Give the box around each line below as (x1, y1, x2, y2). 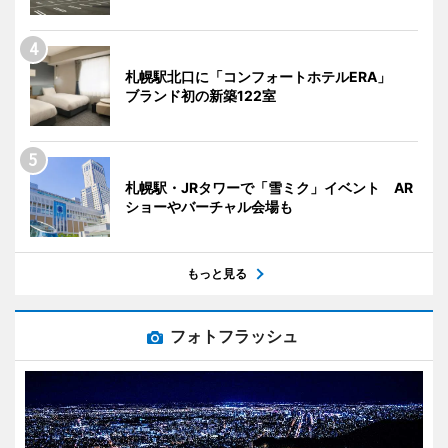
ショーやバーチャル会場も (125, 198, 293, 216)
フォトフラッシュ (170, 326, 298, 347)
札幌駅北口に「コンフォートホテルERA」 (125, 68, 405, 86)
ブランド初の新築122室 (125, 87, 276, 105)
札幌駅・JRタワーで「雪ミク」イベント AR (125, 179, 413, 197)
